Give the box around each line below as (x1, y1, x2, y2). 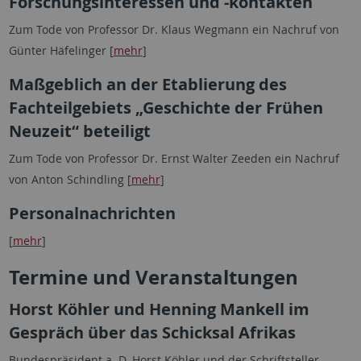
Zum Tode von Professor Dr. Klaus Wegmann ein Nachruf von (8, 22, 339, 37)
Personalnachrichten (8, 202, 176, 224)
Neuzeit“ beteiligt (8, 120, 151, 142)
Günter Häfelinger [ (8, 43, 114, 58)
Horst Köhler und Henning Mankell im (8, 298, 309, 320)
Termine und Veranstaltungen (8, 263, 298, 291)
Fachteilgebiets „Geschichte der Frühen (8, 97, 323, 118)
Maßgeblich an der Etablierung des (8, 73, 287, 95)
